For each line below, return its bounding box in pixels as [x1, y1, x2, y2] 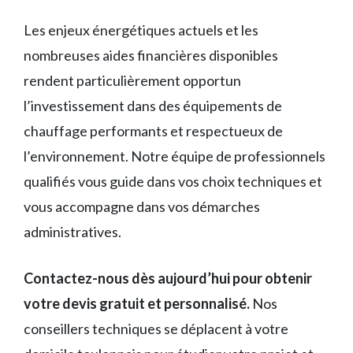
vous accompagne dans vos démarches [24, 198, 260, 216]
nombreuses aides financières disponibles [24, 46, 278, 65]
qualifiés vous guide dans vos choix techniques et [24, 173, 322, 191]
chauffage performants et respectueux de [24, 122, 283, 140]
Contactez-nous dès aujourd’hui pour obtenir [24, 269, 312, 288]
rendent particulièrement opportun [24, 72, 241, 90]
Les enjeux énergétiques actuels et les [24, 21, 258, 39]
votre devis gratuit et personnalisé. [24, 295, 250, 313]
